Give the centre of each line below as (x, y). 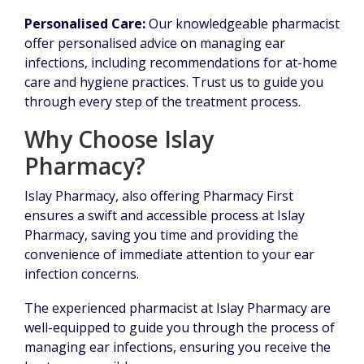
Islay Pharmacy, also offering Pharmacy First (159, 195)
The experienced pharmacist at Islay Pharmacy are (178, 308)
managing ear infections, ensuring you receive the (178, 347)
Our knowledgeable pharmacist (243, 23)
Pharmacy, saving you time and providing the (161, 234)
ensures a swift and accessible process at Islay (165, 215)
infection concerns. (82, 273)
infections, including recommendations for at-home (181, 62)
